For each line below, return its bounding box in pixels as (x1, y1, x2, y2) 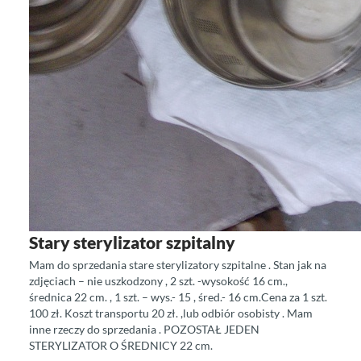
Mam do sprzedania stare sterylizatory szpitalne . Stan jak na (28, 258, 326, 272)
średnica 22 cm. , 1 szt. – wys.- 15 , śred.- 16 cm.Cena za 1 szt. (28, 290, 327, 304)
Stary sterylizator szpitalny (28, 232, 235, 252)
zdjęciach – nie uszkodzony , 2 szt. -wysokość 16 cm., (28, 274, 288, 288)
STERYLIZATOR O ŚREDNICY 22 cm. (28, 338, 215, 352)
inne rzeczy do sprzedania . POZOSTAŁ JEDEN (28, 322, 259, 336)
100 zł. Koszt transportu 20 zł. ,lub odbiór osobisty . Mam (28, 306, 313, 320)
